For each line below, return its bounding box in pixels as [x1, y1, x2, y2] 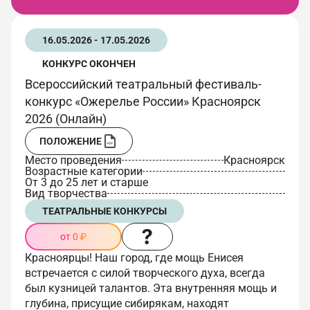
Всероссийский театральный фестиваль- [25, 76, 262, 91]
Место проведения [25, 153, 122, 167]
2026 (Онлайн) [25, 111, 107, 126]
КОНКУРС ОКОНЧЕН [42, 57, 136, 69]
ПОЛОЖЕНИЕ [39, 135, 102, 147]
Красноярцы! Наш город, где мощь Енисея [25, 250, 244, 264]
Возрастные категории [25, 164, 143, 178]
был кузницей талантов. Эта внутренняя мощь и [25, 281, 277, 295]
